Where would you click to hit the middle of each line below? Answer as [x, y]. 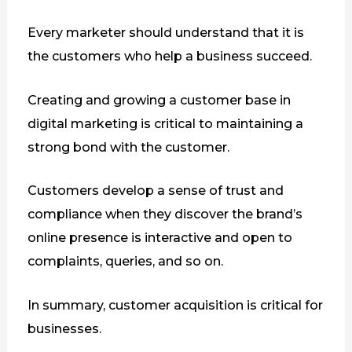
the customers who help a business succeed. [169, 57]
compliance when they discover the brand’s [165, 214]
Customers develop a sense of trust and [155, 191]
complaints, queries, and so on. [125, 262]
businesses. [64, 328]
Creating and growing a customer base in [159, 100]
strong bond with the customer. [128, 147]
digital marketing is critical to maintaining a [165, 123]
